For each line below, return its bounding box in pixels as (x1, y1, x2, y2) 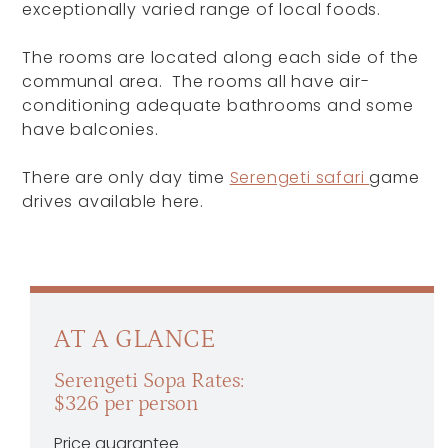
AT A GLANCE (54, 324, 217, 354)
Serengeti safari (229, 165, 370, 189)
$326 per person (54, 391, 199, 416)
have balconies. (22, 117, 159, 141)
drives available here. (22, 189, 205, 213)
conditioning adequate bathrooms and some (22, 93, 414, 117)
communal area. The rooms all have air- (22, 69, 370, 93)
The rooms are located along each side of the (22, 45, 419, 69)
